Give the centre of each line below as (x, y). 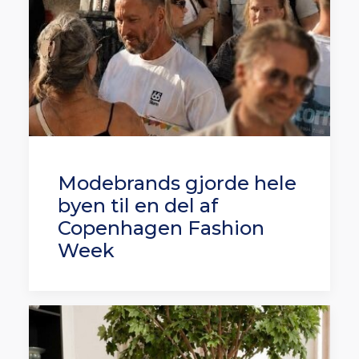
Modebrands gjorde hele (177, 183)
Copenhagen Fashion (161, 228)
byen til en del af (138, 206)
